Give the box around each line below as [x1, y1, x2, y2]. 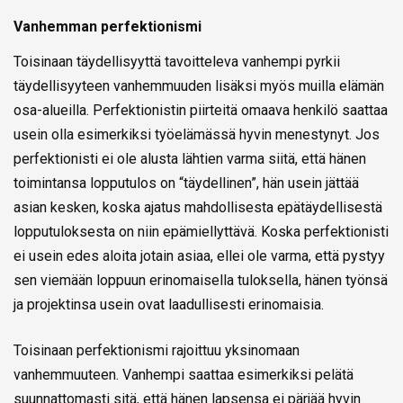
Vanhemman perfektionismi [13, 18, 201, 36]
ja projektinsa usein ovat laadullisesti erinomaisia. [13, 296, 324, 314]
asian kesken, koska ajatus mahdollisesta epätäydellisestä [13, 199, 382, 217]
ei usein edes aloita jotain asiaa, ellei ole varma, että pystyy [13, 247, 385, 265]
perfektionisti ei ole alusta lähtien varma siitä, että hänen [13, 150, 366, 168]
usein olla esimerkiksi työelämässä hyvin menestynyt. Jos [13, 126, 380, 144]
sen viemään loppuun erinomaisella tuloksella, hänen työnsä [13, 272, 388, 290]
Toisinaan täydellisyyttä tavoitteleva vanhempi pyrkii [13, 53, 340, 71]
